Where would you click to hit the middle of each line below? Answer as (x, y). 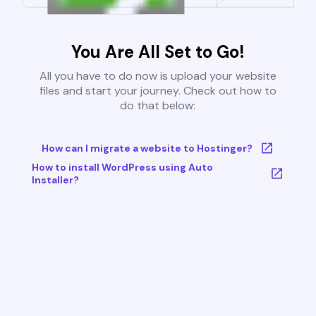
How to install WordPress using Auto (122, 168)
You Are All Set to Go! (158, 52)
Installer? (55, 180)
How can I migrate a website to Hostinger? (147, 148)
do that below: (158, 106)
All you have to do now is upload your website (158, 76)
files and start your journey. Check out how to (158, 91)
